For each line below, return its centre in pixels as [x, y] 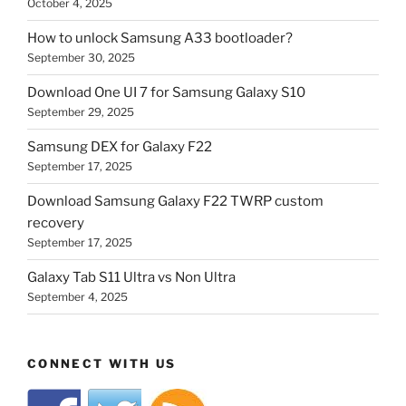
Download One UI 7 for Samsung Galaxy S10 [166, 93]
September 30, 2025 [81, 58]
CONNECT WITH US [102, 363]
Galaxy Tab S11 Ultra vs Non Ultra [131, 278]
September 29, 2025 [81, 112]
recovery [56, 223]
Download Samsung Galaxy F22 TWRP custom [175, 202]
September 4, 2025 [77, 297]
